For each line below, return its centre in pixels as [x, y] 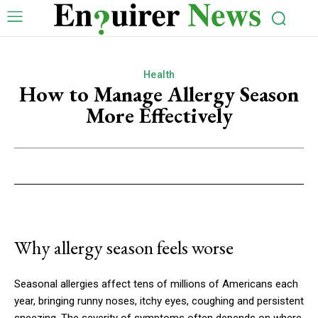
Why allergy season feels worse [124, 247]
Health [159, 74]
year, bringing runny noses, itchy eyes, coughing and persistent [159, 301]
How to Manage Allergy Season [159, 94]
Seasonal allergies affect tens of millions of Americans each [156, 284]
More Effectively [159, 115]
